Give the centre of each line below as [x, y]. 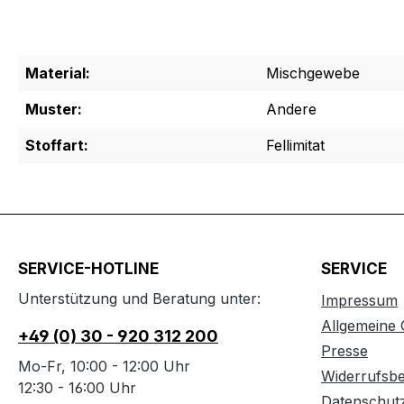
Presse [344, 351]
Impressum [359, 300]
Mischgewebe [313, 73]
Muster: [54, 109]
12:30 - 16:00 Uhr [77, 388]
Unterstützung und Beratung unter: [139, 298]
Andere [291, 109]
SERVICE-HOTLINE [88, 269]
